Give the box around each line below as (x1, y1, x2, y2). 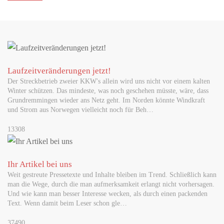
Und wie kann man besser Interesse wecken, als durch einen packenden (7, 190, 207, 198)
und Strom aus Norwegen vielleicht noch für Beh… (7, 106, 153, 114)
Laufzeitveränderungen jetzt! (7, 66, 111, 76)
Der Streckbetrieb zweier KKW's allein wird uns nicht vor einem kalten (7, 77, 210, 85)
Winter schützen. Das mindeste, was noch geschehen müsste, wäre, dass (7, 87, 208, 95)
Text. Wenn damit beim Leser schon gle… (7, 199, 127, 207)
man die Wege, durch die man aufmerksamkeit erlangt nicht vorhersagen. (7, 180, 214, 188)
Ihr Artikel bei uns (7, 159, 72, 169)
